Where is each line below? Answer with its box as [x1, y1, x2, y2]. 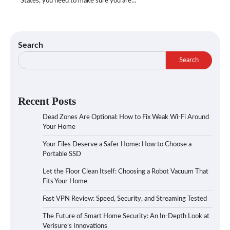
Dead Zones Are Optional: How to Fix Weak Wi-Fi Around [43, 114, 209, 121]
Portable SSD [43, 151, 81, 158]
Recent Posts [18, 95, 76, 107]
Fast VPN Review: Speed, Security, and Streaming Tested [43, 196, 207, 203]
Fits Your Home [43, 178, 87, 185]
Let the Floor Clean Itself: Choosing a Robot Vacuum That [43, 168, 208, 176]
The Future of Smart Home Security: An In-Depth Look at [43, 213, 209, 220]
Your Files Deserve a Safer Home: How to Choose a [43, 141, 191, 148]
